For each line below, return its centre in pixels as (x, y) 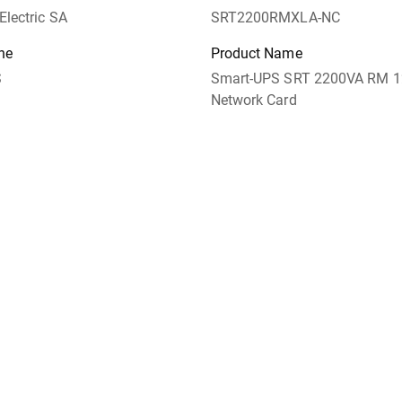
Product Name (256, 53)
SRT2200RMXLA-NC (275, 17)
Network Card (253, 100)
